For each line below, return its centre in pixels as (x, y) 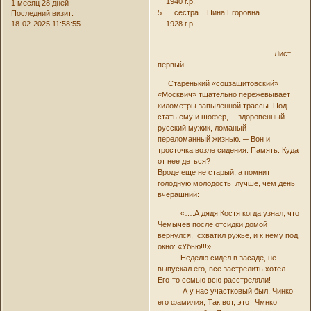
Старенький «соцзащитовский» (218, 83)
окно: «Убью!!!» (184, 246)
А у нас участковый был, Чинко (225, 291)
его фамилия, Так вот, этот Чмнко (217, 302)
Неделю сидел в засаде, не (217, 257)
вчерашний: (178, 194)
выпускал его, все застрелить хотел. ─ (226, 268)
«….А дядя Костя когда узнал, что (228, 213)
